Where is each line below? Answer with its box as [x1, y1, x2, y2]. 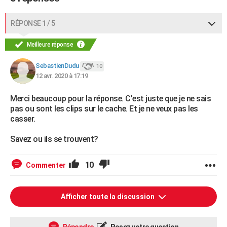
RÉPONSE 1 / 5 [11, 19, 55, 27]
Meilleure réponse [25, 41, 74, 48]
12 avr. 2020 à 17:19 [35, 72, 88, 80]
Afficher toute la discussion [61, 193, 156, 201]
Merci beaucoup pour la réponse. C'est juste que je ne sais [10, 94, 211, 103]
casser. [10, 114, 35, 124]
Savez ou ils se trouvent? [10, 134, 98, 144]
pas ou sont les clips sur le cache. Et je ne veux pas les [10, 104, 198, 113]
